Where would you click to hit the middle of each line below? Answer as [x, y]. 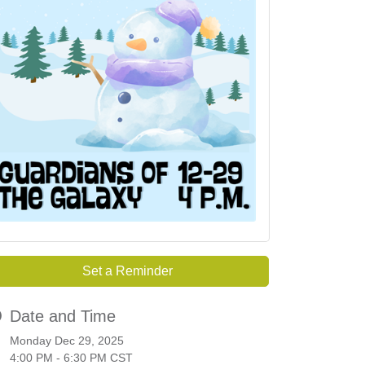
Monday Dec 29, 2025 [67, 341]
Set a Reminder [127, 271]
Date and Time [63, 317]
